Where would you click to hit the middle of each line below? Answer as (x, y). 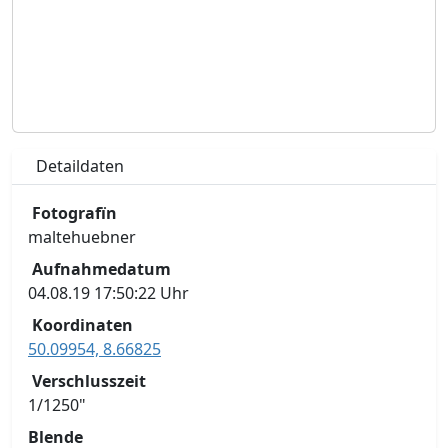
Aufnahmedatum (101, 268)
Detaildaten (80, 165)
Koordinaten (82, 324)
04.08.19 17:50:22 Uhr (108, 292)
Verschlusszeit (89, 380)
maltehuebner (82, 236)
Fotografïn (74, 212)
